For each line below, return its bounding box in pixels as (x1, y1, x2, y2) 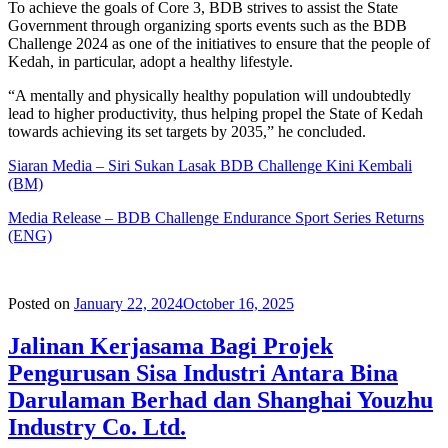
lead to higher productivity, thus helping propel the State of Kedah (8, 104, 423, 122)
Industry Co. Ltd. (8, 413, 186, 440)
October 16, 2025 (183, 294, 294, 312)
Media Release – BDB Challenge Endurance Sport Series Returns (8, 208, 424, 226)
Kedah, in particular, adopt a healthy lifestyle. (8, 52, 293, 70)
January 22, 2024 (74, 294, 183, 312)
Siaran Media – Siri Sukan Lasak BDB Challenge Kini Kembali (8, 156, 412, 174)
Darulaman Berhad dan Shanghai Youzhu (8, 386, 433, 413)
